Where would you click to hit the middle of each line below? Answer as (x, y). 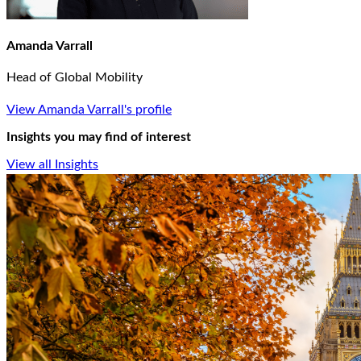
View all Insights (52, 165)
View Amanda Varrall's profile (89, 109)
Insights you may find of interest (99, 137)
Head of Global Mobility (75, 77)
